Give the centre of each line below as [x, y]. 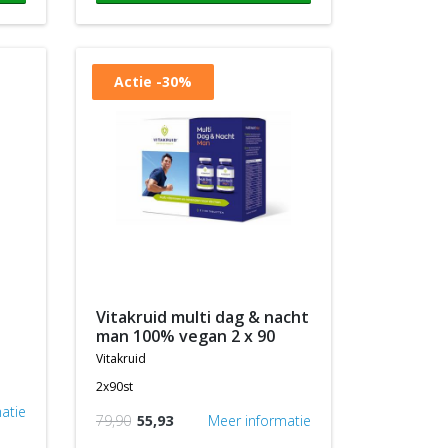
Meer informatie [259, 420]
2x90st [114, 386]
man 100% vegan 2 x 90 [185, 336]
